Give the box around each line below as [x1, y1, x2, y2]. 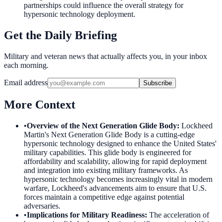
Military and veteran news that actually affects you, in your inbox [4, 52, 207, 60]
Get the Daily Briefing [4, 28, 117, 42]
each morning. [4, 60, 49, 69]
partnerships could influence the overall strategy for [24, 1, 183, 10]
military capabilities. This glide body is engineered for [24, 148, 191, 157]
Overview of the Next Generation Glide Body [27, 121, 177, 130]
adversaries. [24, 201, 60, 210]
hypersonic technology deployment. [24, 10, 135, 19]
